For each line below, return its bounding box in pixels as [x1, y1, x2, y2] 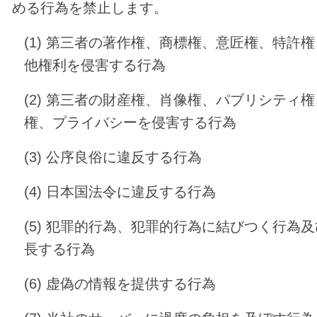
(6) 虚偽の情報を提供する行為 [24, 275, 217, 292]
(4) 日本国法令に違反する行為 [24, 183, 217, 200]
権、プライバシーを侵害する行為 [24, 113, 237, 130]
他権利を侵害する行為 [24, 56, 166, 73]
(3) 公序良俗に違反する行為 [24, 148, 202, 165]
